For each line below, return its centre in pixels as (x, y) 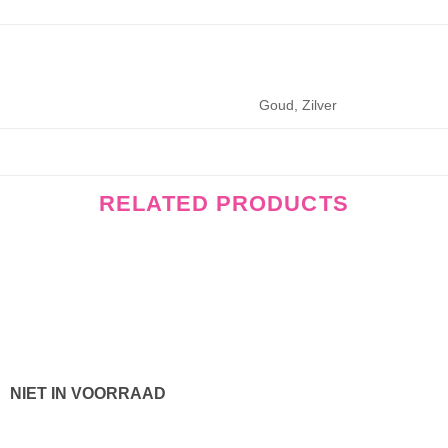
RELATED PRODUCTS (224, 203)
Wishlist (172, 299)
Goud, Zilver (298, 104)
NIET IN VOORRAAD (88, 393)
